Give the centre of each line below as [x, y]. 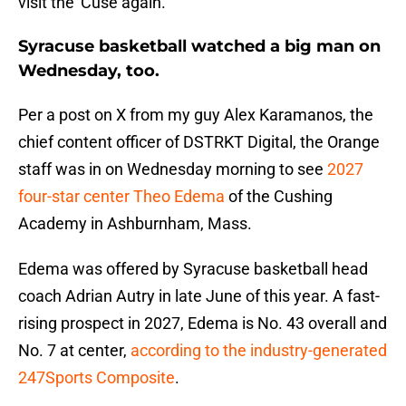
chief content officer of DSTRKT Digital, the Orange [199, 142]
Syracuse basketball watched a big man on [199, 47]
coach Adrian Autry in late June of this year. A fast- [199, 296]
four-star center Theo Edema [121, 197]
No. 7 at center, [74, 351]
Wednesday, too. [89, 71]
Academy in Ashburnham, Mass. [135, 224]
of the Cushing [279, 197]
